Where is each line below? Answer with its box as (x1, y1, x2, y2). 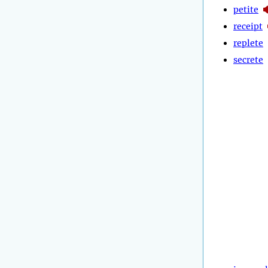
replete (233, 37, 263, 48)
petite (233, 4, 258, 15)
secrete (233, 54, 263, 65)
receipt (233, 20, 263, 32)
